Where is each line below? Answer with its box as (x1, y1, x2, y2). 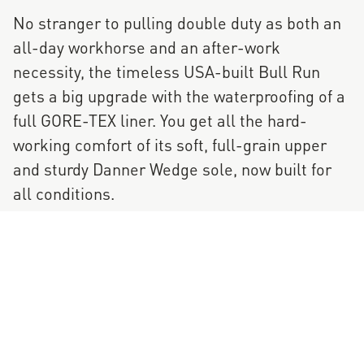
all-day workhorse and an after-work (13, 33, 280, 59)
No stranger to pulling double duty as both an (13, 9, 341, 35)
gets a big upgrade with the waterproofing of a (13, 82, 345, 108)
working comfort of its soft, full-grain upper (13, 131, 327, 157)
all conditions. (13, 180, 115, 206)
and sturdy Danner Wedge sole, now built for (13, 155, 331, 181)
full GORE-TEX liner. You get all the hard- (13, 106, 307, 132)
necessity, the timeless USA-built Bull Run (13, 58, 320, 84)
